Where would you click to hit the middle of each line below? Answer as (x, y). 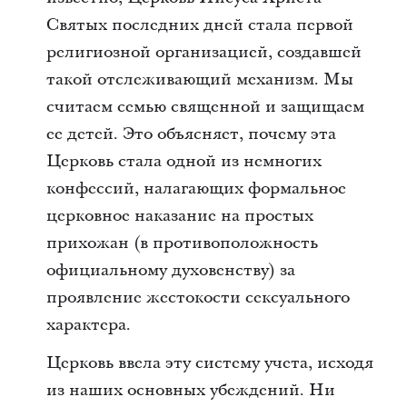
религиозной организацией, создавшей (203, 52)
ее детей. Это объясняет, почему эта (191, 134)
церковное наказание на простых (179, 216)
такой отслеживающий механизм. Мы (199, 79)
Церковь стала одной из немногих (184, 161)
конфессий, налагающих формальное (196, 189)
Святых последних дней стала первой (199, 25)
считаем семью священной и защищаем (205, 107)
